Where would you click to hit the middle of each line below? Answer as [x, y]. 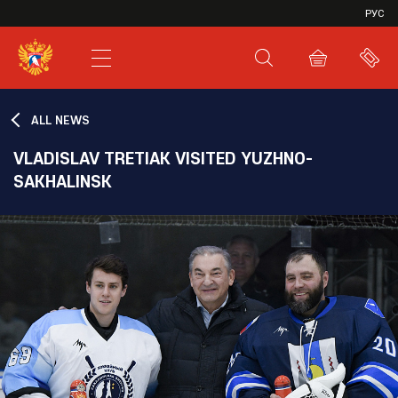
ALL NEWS [60, 120]
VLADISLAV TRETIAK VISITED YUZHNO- [163, 158]
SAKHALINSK [63, 181]
